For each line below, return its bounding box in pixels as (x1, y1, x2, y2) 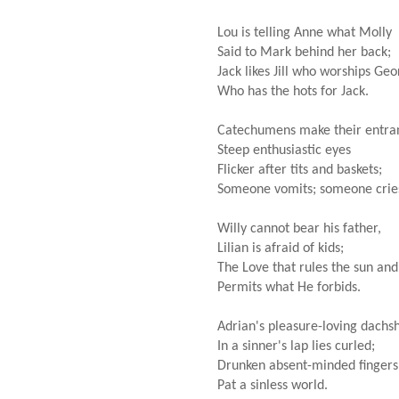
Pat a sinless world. (217, 378, 328, 393)
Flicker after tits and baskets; (217, 162, 382, 177)
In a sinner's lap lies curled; (217, 338, 375, 354)
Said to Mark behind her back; (217, 45, 391, 60)
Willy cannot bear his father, (217, 221, 381, 236)
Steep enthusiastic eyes (217, 142, 351, 158)
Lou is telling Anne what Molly (217, 25, 392, 40)
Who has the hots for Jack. (217, 84, 369, 99)
